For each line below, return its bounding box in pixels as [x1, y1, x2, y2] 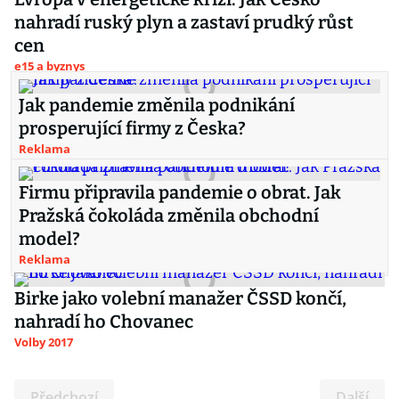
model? [19, 228, 80, 249]
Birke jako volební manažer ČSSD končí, [14, 288, 346, 309]
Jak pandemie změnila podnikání [19, 94, 295, 116]
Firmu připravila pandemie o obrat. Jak [19, 182, 341, 203]
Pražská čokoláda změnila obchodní [19, 205, 319, 226]
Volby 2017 [14, 334, 73, 350]
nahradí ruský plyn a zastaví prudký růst [14, 12, 354, 33]
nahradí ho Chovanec [14, 311, 193, 332]
